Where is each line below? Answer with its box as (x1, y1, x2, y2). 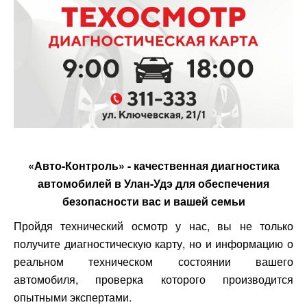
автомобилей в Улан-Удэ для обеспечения (38, 175, 269, 191)
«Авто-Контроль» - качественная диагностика (27, 157, 280, 173)
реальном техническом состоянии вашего (14, 253, 293, 269)
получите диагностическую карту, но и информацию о (14, 235, 293, 251)
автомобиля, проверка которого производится (14, 271, 293, 287)
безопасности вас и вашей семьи (62, 193, 245, 209)
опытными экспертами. (14, 288, 132, 305)
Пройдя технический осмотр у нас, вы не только (14, 217, 293, 234)
